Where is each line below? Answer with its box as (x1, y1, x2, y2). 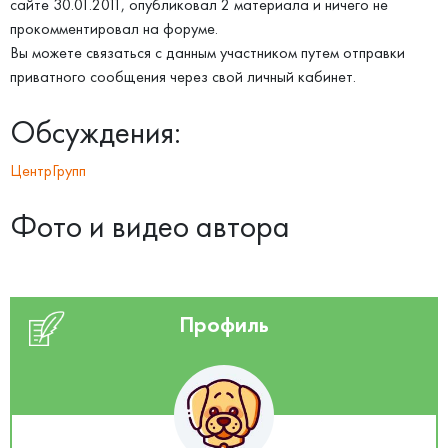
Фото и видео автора (10, 207, 290, 245)
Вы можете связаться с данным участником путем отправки (10, 43, 405, 62)
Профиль (179, 311, 269, 338)
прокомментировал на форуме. (10, 19, 218, 38)
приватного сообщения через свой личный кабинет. (10, 67, 356, 86)
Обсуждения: (10, 113, 181, 151)
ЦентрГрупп (10, 161, 86, 180)
